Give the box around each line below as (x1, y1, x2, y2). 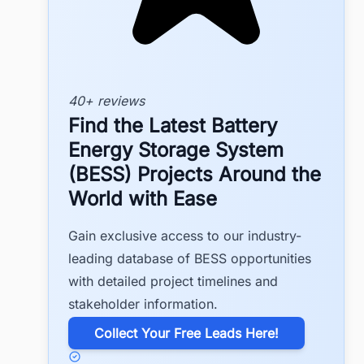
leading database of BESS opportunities (68, 250, 311, 267)
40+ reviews (68, 93, 145, 110)
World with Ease (68, 187, 217, 211)
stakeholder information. (68, 296, 218, 313)
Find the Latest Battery (68, 114, 277, 138)
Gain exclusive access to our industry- (68, 227, 301, 245)
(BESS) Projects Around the (68, 162, 321, 187)
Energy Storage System (68, 138, 284, 162)
